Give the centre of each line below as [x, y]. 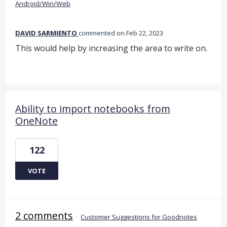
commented [98, 33]
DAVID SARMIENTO [46, 33]
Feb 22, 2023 [145, 33]
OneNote [36, 121]
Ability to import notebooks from [93, 108]
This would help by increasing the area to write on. [111, 48]
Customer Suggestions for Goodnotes [139, 217]
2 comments [44, 215]
